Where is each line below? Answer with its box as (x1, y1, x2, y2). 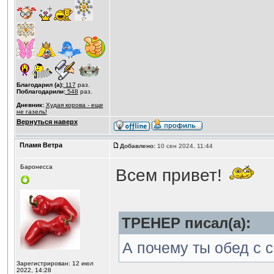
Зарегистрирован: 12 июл (16, 260, 94, 267)
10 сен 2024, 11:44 (155, 143, 215, 149)
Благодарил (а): (16, 81, 64, 88)
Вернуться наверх (16, 118, 78, 125)
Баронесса (20, 163, 53, 170)
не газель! (16, 108, 47, 115)
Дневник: (16, 102, 44, 108)
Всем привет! (115, 165, 227, 185)
